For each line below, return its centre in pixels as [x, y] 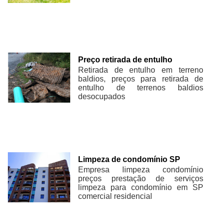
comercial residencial [115, 196]
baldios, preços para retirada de [141, 79]
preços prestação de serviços [141, 178]
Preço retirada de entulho [125, 59]
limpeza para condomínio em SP [141, 187]
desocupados [102, 96]
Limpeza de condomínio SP [129, 159]
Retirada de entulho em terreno [141, 70]
